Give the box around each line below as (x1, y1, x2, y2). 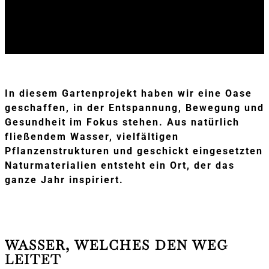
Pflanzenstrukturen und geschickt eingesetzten (5, 145, 263, 157)
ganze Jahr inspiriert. (5, 174, 124, 186)
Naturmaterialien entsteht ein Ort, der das (5, 159, 235, 171)
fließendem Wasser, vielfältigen (5, 130, 179, 142)
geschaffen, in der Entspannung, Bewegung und (5, 101, 264, 113)
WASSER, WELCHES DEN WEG (5, 237, 228, 254)
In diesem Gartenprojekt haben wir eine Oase (5, 87, 252, 99)
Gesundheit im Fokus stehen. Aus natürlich (5, 116, 240, 128)
